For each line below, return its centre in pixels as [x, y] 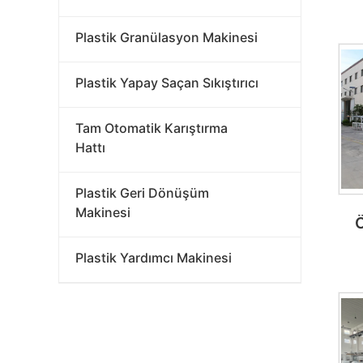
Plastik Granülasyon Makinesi [167, 37]
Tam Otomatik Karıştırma [152, 128]
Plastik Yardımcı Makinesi [154, 258]
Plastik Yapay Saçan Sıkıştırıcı [167, 83]
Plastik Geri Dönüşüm [142, 193]
